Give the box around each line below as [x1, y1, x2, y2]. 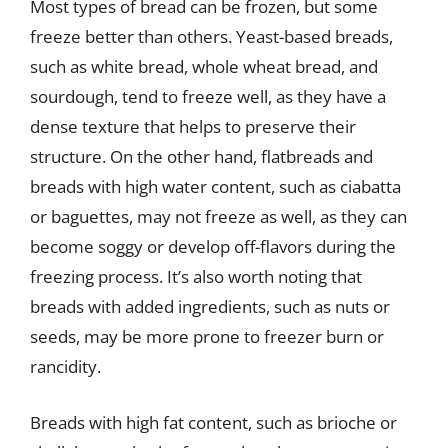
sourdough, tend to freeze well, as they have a [30, 85, 386, 108]
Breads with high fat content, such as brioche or [30, 410, 397, 434]
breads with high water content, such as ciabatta [30, 175, 401, 198]
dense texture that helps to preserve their [30, 115, 356, 138]
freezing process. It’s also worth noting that [30, 265, 362, 288]
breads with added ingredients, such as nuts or [30, 295, 390, 318]
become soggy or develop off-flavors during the [30, 235, 396, 258]
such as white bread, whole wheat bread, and [30, 55, 378, 78]
